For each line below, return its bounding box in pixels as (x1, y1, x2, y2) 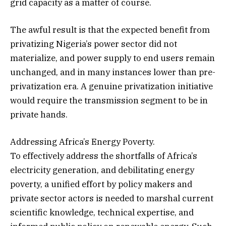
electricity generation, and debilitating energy (10, 164, 194, 176)
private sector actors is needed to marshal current (10, 192, 213, 204)
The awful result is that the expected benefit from (10, 24, 210, 35)
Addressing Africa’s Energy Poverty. (10, 136, 155, 147)
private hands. (10, 108, 68, 120)
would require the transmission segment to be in (10, 94, 208, 106)
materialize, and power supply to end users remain (10, 52, 215, 64)
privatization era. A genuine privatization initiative (10, 80, 213, 92)
